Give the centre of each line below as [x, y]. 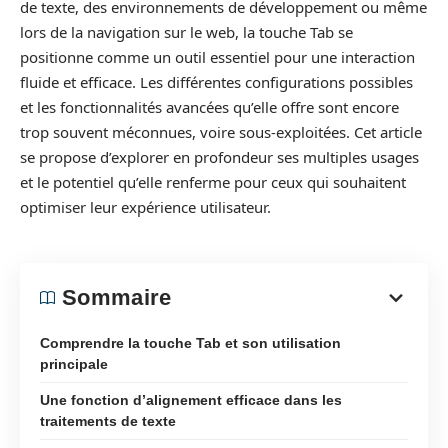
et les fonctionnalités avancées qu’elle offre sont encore [209, 107]
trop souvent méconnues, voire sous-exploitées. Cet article [221, 132]
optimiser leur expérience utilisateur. [145, 207]
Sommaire [117, 297]
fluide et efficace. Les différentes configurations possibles [216, 82]
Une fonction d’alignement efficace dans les [191, 399]
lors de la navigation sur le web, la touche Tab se [186, 32]
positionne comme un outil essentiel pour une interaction [217, 57]
